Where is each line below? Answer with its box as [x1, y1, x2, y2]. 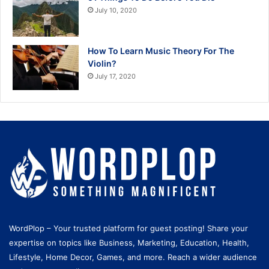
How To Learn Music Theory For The [88, 46, 234, 56]
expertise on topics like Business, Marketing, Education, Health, [9, 238, 249, 248]
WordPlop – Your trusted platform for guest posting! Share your [9, 223, 248, 234]
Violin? [88, 58, 116, 69]
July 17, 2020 [95, 72, 136, 81]
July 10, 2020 [95, 6, 137, 15]
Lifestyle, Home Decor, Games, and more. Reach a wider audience [9, 252, 257, 262]
